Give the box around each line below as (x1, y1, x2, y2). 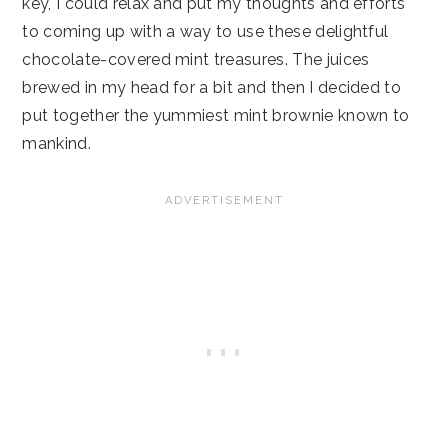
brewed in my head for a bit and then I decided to (22, 78, 402, 97)
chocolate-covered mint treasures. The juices (22, 50, 370, 69)
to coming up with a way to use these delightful (22, 22, 389, 41)
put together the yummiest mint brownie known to (22, 106, 410, 125)
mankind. (22, 134, 91, 153)
